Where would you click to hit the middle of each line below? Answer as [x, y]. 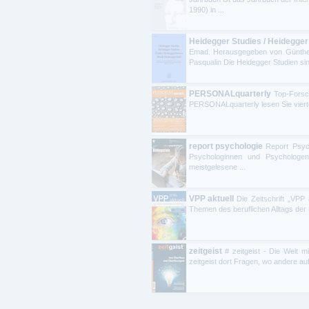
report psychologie [226, 146]
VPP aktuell [211, 198]
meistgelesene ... [217, 167]
